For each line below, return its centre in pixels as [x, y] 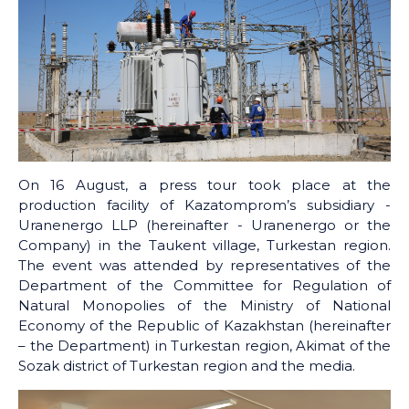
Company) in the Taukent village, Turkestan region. [204, 246]
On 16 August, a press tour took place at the [204, 185]
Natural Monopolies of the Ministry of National [204, 306]
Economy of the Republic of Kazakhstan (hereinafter [204, 326]
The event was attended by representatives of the [204, 266]
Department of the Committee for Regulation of [204, 286]
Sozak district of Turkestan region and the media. [187, 366]
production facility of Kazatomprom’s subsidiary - [204, 205]
